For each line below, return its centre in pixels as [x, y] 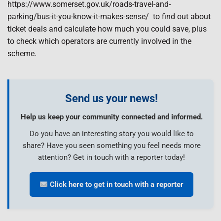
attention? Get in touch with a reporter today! [111, 157]
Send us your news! [111, 98]
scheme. [22, 54]
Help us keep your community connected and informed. [111, 117]
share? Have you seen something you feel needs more [111, 146]
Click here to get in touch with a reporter [116, 184]
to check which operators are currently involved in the [99, 41]
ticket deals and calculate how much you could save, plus [107, 29]
